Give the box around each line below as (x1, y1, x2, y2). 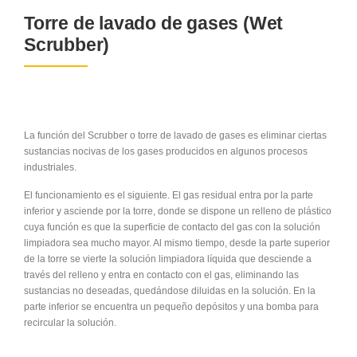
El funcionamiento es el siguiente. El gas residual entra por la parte (24, 189, 313, 201)
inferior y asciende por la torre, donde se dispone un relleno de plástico (24, 205, 331, 217)
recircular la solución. (24, 316, 116, 328)
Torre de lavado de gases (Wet (24, 12, 284, 33)
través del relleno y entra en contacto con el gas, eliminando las (24, 269, 299, 280)
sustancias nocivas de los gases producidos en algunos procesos (24, 145, 308, 157)
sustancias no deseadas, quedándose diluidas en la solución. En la (24, 284, 316, 296)
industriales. (24, 161, 76, 173)
